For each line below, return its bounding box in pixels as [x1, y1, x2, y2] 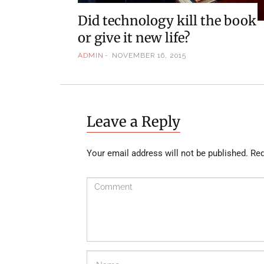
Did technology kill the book [78, 12, 256, 29]
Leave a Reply [87, 113, 180, 131]
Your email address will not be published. [87, 148, 248, 159]
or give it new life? [78, 29, 190, 46]
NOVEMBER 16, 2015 [112, 51, 186, 60]
